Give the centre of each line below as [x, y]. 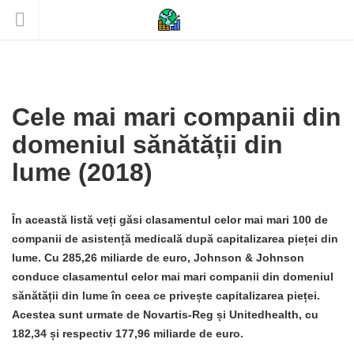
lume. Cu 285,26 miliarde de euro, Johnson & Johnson [158, 258]
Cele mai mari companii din [177, 117]
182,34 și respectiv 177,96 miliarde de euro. [128, 333]
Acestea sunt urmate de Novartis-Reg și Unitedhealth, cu [165, 314]
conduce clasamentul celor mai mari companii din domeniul [173, 277]
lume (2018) [82, 172]
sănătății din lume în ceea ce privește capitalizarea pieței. [166, 296]
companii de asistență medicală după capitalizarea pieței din [175, 239]
